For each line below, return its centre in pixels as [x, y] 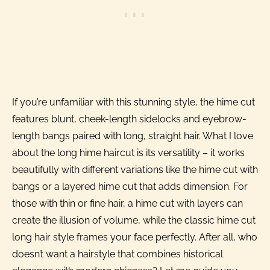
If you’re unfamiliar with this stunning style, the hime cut [133, 102]
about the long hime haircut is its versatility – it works [128, 152]
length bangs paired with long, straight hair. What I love [133, 136]
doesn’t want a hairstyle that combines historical [118, 254]
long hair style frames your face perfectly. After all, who [135, 237]
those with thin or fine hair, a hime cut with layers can [127, 203]
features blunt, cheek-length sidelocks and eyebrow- [129, 119]
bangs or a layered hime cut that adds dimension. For [130, 186]
